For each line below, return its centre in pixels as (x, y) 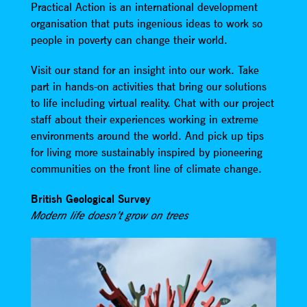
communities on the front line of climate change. (146, 168)
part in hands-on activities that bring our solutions (148, 86)
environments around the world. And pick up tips (147, 135)
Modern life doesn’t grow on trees (109, 215)
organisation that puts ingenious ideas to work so (146, 23)
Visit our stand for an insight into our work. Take (145, 70)
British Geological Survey (90, 198)
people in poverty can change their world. (129, 39)
